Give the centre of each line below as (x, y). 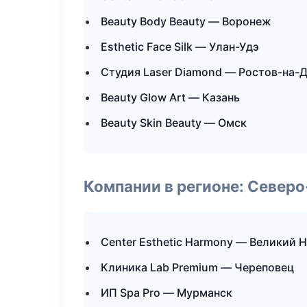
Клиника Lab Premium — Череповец (197, 267)
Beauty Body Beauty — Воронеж (186, 21)
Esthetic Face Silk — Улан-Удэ (180, 47)
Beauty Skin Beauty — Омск (174, 123)
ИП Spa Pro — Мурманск (167, 293)
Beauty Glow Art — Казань (170, 97)
